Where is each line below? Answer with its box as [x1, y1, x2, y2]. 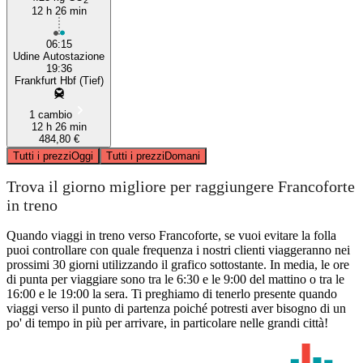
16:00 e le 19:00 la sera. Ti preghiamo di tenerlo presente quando [6, 286, 337, 301]
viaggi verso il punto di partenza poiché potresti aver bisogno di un [6, 301, 346, 315]
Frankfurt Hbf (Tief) [14, 74, 104, 87]
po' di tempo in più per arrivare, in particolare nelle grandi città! [6, 315, 328, 330]
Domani [164, 149, 200, 162]
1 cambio [29, 108, 72, 121]
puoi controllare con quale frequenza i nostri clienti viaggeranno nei [6, 242, 350, 257]
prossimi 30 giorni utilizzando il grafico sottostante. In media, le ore [6, 257, 349, 271]
